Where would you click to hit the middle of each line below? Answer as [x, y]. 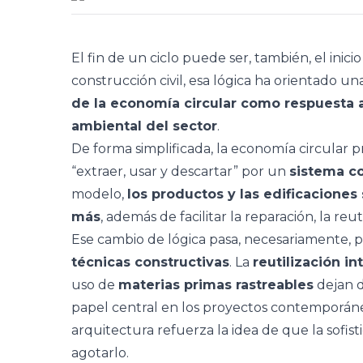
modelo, [99, 194]
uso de [95, 285]
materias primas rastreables [216, 285]
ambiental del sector [144, 126]
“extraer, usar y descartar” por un [180, 171]
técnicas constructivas [150, 262]
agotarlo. [100, 353]
